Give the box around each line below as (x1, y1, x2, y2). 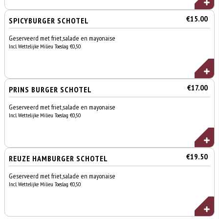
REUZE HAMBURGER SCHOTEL (9, 153, 109, 163)
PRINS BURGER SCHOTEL (9, 85, 92, 94)
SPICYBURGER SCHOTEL (9, 16, 89, 25)
